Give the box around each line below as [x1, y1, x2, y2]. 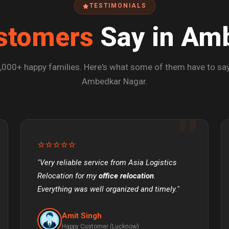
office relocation [99, 171, 154, 181]
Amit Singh [62, 211, 102, 220]
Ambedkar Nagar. [81, 76, 148, 87]
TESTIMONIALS [89, 2, 147, 10]
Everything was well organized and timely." [37, 185, 179, 194]
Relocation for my [37, 171, 99, 181]
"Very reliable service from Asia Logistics [37, 158, 177, 168]
